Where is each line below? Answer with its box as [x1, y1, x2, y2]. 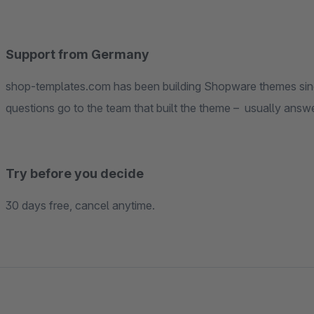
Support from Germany [6, 47, 149, 62]
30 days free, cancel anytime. [6, 198, 155, 213]
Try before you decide [6, 166, 144, 182]
